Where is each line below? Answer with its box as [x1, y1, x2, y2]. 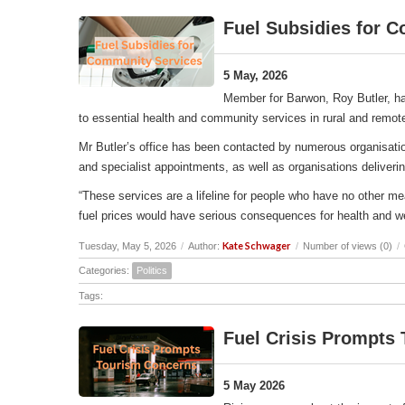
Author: [188, 240, 222, 251]
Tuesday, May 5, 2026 [79, 240, 176, 251]
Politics [137, 264, 167, 276]
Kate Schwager [222, 239, 291, 251]
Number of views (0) [303, 240, 392, 251]
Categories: [79, 264, 132, 276]
